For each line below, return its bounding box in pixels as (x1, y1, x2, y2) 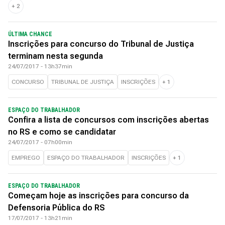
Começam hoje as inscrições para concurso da (8, 191, 189, 200)
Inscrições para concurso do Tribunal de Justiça (8, 39, 194, 49)
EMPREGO (12, 154, 40, 161)
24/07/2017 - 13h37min (8, 63, 72, 70)
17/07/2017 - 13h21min (8, 214, 72, 221)
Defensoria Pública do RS (8, 203, 105, 212)
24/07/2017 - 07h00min (8, 139, 72, 146)
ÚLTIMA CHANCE (8, 31, 52, 38)
